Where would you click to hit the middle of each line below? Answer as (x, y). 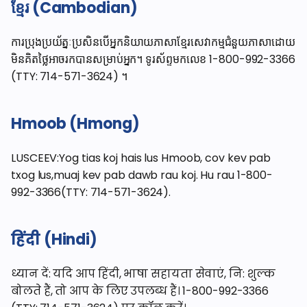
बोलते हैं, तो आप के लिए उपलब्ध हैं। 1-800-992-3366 (140, 291)
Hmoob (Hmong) (75, 124)
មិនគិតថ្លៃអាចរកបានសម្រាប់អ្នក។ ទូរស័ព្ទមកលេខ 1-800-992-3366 (153, 59)
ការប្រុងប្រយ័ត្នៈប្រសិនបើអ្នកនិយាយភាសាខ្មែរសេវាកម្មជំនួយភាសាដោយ (153, 42)
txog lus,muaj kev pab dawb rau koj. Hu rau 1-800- (142, 175)
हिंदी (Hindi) (54, 240)
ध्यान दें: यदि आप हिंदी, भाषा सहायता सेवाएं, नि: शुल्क (143, 274)
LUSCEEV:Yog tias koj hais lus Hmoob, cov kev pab (141, 158)
